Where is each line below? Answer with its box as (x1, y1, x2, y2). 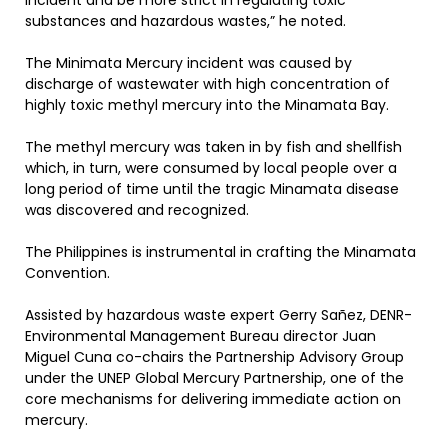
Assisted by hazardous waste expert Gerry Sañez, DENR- (25, 305, 412, 325)
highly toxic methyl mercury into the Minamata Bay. (25, 95, 389, 115)
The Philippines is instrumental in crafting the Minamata (25, 242, 416, 262)
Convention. (25, 263, 110, 283)
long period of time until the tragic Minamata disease (25, 179, 399, 199)
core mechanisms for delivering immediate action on (25, 389, 401, 409)
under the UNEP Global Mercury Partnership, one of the (25, 368, 404, 388)
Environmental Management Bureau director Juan (25, 326, 376, 346)
